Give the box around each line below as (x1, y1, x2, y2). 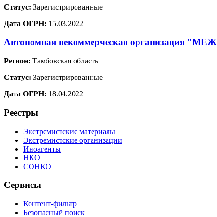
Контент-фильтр (23, 200, 77, 208)
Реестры (4, 107, 38, 118)
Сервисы (4, 180, 41, 190)
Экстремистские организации (23, 136, 122, 144)
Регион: (4, 57, 31, 65)
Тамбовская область (31, 57, 98, 65)
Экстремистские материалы (23, 127, 115, 136)
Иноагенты (23, 144, 61, 153)
